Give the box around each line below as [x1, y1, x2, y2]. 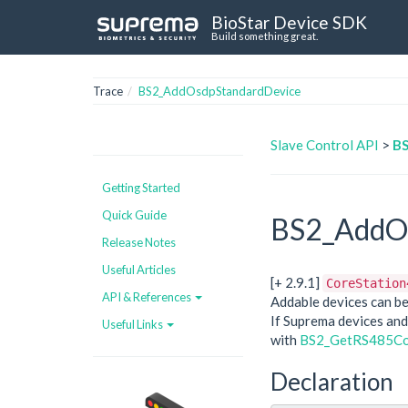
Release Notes [102, 234, 176, 250]
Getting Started [102, 179, 180, 195]
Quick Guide [102, 207, 167, 222]
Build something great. [211, 29, 318, 42]
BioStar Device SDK [211, 11, 367, 33]
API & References [102, 289, 193, 304]
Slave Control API [270, 136, 379, 153]
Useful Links [102, 316, 165, 331]
